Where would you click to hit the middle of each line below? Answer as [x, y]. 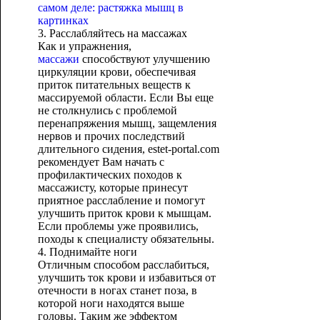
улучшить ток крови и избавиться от [126, 277]
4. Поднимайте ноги [87, 252]
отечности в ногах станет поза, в [117, 290]
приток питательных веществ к [114, 85]
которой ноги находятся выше [111, 303]
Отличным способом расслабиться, [123, 265]
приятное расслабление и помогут [121, 200]
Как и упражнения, [84, 46]
